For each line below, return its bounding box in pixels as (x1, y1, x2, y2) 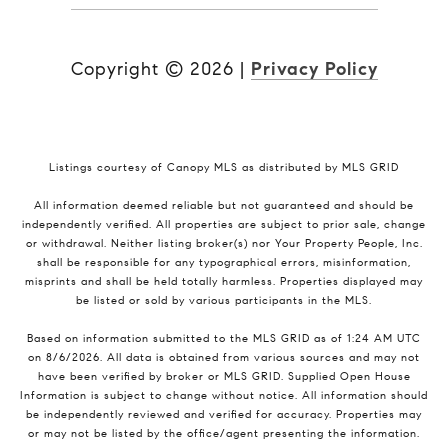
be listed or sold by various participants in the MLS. (76, 294, 372, 308)
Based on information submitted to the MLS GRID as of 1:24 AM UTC (27, 332, 421, 346)
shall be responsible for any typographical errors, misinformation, (37, 256, 411, 270)
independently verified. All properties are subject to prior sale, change (22, 218, 426, 232)
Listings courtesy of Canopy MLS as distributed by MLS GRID (49, 161, 399, 175)
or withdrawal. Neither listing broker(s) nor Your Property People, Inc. (25, 237, 423, 251)
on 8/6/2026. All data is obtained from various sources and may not (28, 351, 420, 365)
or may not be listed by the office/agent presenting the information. (28, 427, 420, 441)
